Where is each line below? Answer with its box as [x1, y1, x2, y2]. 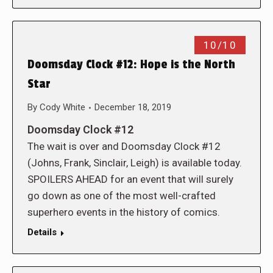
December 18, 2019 [94, 102, 171, 113]
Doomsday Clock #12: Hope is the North [27, 57, 235, 72]
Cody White [40, 102, 85, 113]
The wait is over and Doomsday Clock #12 [27, 140, 221, 152]
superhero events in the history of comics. [27, 206, 220, 218]
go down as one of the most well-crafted [27, 190, 216, 202]
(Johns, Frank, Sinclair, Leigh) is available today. [27, 157, 242, 169]
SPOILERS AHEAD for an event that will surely [27, 173, 233, 185]
